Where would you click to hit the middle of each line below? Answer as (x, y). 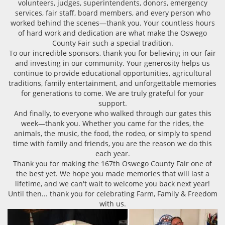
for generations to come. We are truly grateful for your (113, 93)
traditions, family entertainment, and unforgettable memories (113, 83)
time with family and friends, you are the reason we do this (113, 143)
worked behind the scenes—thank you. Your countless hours (113, 23)
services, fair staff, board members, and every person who (113, 13)
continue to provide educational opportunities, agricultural (113, 73)
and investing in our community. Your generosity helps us (113, 63)
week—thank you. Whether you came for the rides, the (113, 123)
